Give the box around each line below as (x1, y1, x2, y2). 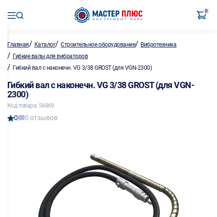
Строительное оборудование (61, 41, 136, 48)
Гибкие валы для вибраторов (13, 53, 88, 60)
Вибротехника (140, 41, 177, 48)
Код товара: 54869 (7, 102, 54, 109)
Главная (7, 41, 29, 48)
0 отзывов (25, 114, 58, 122)
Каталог (34, 41, 56, 48)
